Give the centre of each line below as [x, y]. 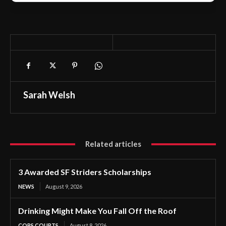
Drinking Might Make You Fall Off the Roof [97, 211]
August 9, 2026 [64, 187]
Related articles [113, 144]
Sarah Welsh [49, 95]
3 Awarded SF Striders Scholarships [85, 172]
